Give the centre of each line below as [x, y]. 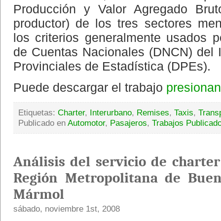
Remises [153, 112]
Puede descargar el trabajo [90, 88]
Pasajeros [129, 123]
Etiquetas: [38, 112]
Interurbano [111, 112]
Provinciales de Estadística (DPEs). [112, 66]
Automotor [86, 123]
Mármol [39, 194]
